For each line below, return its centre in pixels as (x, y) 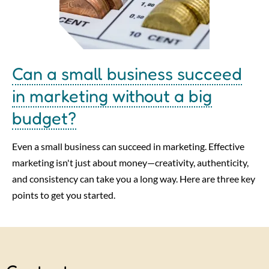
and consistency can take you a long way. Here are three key (134, 178)
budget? (44, 118)
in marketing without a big (112, 95)
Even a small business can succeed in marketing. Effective (128, 146)
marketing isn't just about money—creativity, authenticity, (130, 162)
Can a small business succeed (127, 73)
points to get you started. (64, 195)
